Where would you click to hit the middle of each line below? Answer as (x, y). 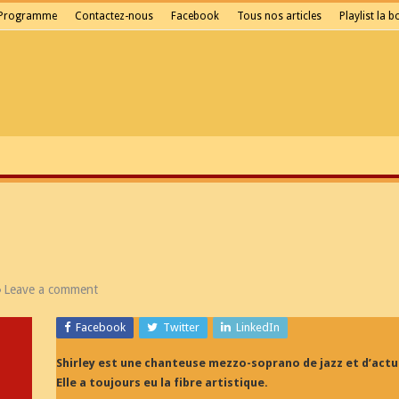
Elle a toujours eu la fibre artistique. (162, 383)
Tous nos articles (279, 16)
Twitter (181, 328)
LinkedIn (257, 328)
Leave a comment (50, 290)
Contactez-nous (114, 16)
